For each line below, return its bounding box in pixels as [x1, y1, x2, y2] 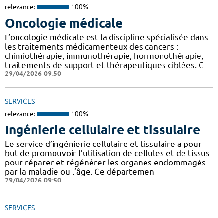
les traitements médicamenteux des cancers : [5, 41, 178, 51]
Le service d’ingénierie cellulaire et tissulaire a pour [5, 139, 201, 149]
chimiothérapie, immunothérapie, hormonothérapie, [5, 51, 203, 60]
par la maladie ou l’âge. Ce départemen [5, 167, 154, 177]
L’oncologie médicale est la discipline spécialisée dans [5, 32, 208, 42]
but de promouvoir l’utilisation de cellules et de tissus [5, 148, 210, 158]
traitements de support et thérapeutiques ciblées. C [5, 60, 204, 70]
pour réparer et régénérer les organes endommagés [5, 158, 206, 167]
